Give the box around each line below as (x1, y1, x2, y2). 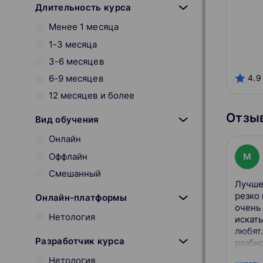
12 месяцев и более (48, 90, 135, 102)
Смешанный (48, 167, 102, 179)
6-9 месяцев (48, 72, 103, 84)
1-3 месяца (48, 38, 97, 50)
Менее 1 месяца (48, 21, 119, 33)
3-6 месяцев (48, 55, 104, 67)
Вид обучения (35, 114, 99, 126)
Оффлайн (48, 150, 88, 162)
